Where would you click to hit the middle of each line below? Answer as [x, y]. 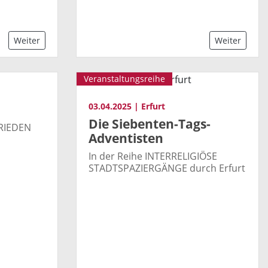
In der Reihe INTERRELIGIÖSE [153, 156]
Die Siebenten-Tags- [150, 124]
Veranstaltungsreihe [124, 79]
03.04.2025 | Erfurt [127, 106]
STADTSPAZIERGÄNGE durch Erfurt [167, 168]
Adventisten [126, 138]
